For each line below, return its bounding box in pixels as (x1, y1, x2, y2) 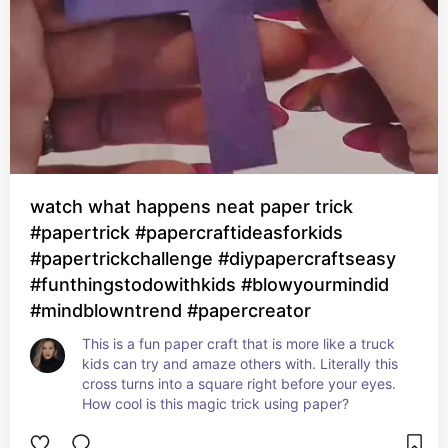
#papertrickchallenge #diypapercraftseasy (30, 248, 396, 269)
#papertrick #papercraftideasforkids (30, 222, 343, 243)
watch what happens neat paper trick (30, 196, 353, 217)
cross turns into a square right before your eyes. (82, 375, 396, 392)
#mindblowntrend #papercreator (30, 300, 311, 321)
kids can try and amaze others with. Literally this (82, 355, 398, 372)
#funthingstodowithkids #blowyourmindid (30, 274, 389, 295)
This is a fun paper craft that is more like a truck (82, 335, 395, 352)
